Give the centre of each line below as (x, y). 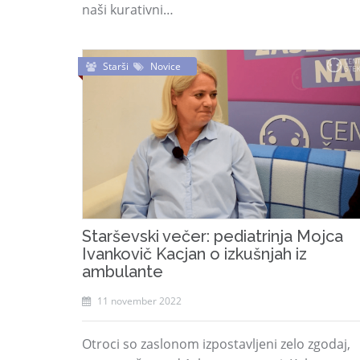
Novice (166, 66)
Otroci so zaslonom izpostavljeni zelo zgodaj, (216, 344)
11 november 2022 (138, 301)
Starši (118, 66)
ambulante (123, 272)
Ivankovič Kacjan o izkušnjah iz (194, 254)
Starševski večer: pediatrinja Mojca (213, 236)
